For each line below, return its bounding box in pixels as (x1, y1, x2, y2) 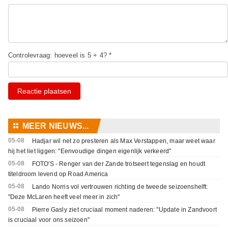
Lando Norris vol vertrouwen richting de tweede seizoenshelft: (32, 183, 208, 191)
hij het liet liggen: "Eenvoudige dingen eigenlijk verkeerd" (8, 148, 172, 155)
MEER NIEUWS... (22, 122, 89, 131)
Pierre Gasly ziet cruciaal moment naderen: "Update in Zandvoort (32, 206, 217, 214)
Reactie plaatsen (17, 87, 71, 96)
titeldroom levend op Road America (8, 170, 108, 178)
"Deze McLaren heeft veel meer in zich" (8, 193, 120, 201)
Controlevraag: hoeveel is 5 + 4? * (8, 51, 112, 60)
